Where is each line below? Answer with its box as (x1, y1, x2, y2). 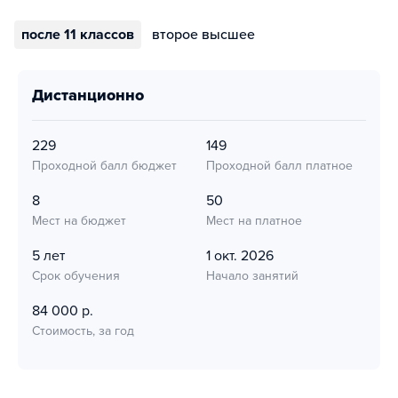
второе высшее (152, 26, 255, 44)
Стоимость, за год (32, 323, 134, 338)
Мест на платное (206, 213, 302, 228)
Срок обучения (32, 268, 120, 283)
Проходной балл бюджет (32, 158, 177, 173)
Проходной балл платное (206, 158, 353, 173)
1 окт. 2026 (206, 247, 274, 265)
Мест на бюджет (32, 213, 126, 228)
